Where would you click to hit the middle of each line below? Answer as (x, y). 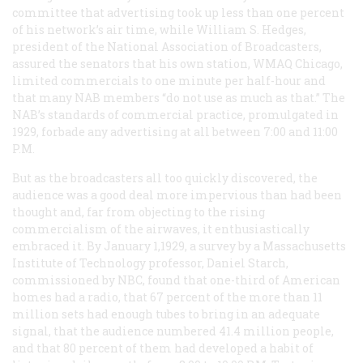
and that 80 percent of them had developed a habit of (163, 348)
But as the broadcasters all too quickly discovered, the (165, 177)
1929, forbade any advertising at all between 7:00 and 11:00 (175, 131)
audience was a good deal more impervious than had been (177, 194)
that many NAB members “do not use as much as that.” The (179, 97)
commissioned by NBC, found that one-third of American (176, 280)
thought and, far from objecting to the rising (139, 211)
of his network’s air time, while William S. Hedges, (159, 29)
